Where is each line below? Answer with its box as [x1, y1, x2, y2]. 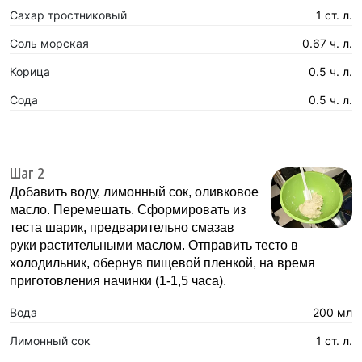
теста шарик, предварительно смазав [10, 220, 234, 234]
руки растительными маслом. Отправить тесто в [10, 238, 298, 252]
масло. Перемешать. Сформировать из [10, 202, 246, 217]
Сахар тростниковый [10, 7, 127, 22]
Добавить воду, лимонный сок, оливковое [10, 184, 259, 199]
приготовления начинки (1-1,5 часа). [10, 273, 226, 288]
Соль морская [10, 36, 89, 50]
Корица [10, 64, 50, 78]
